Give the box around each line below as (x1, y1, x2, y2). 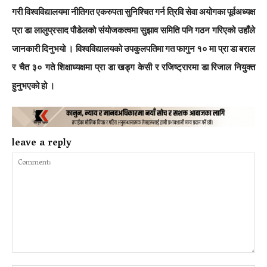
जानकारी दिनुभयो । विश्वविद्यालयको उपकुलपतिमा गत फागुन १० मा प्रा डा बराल (12, 43, 255, 55)
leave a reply (12, 135, 72, 153)
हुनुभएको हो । (12, 80, 55, 92)
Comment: (11, 253, 51, 264)
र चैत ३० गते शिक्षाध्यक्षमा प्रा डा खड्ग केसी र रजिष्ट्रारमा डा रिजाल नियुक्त (12, 61, 255, 73)
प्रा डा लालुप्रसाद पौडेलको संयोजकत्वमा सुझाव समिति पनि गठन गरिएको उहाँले (12, 24, 255, 36)
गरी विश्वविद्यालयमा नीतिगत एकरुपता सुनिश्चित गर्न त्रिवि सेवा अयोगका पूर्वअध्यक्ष (12, 6, 255, 18)
